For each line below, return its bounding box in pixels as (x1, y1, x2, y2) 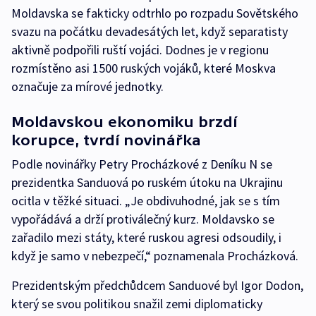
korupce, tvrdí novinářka (11, 132, 201, 149)
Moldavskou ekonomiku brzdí (11, 114, 237, 130)
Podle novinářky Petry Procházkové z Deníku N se (11, 156, 272, 173)
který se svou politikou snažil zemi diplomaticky (11, 296, 262, 312)
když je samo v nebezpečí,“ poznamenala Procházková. (11, 248, 298, 265)
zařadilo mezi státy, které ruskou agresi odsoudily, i (11, 229, 281, 246)
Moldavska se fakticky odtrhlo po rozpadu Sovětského (11, 5, 298, 22)
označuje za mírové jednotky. (11, 78, 164, 95)
